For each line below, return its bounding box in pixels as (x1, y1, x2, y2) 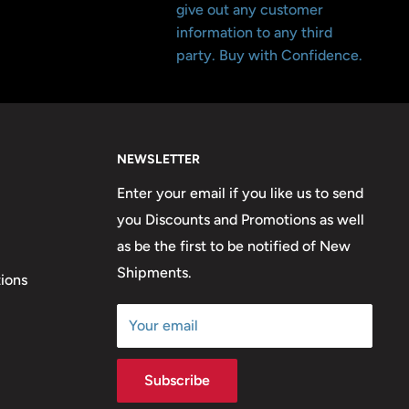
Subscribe (144, 372, 210, 390)
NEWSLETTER (117, 151, 200, 167)
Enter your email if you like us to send (117, 184, 363, 203)
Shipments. (117, 264, 192, 282)
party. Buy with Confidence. (175, 46, 362, 64)
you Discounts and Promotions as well (117, 211, 364, 229)
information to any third (175, 23, 332, 41)
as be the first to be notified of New (117, 237, 351, 256)
